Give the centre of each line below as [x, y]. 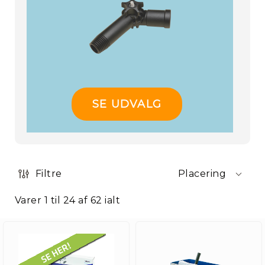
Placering [202, 174]
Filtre [49, 174]
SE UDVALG [127, 104]
